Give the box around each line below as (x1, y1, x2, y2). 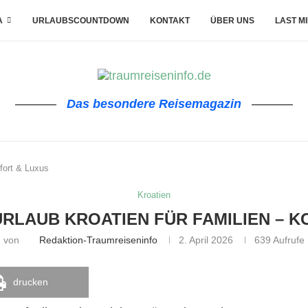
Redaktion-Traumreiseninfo (39, 234, 157, 245)
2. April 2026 (179, 234, 233, 245)
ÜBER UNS (210, 16, 254, 25)
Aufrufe (271, 234, 305, 245)
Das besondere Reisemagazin (67, 97, 241, 111)
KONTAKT (150, 16, 190, 25)
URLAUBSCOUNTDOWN (32, 16, 129, 25)
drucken (13, 276, 48, 287)
